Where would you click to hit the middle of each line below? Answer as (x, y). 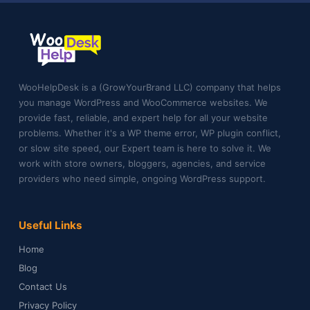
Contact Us (43, 286)
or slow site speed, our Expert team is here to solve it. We (145, 148)
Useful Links (51, 225)
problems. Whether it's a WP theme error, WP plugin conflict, (150, 133)
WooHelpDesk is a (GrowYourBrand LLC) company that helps (150, 87)
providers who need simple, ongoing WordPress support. (142, 178)
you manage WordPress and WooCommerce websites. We (143, 102)
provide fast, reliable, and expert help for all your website (143, 117)
